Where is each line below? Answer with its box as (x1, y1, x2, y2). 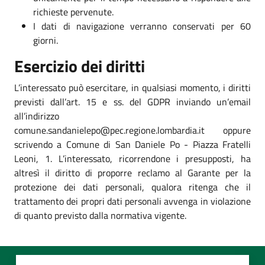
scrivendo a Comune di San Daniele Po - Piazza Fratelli (14, 137, 251, 151)
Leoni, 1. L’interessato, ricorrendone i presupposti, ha (14, 151, 251, 166)
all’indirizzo (14, 108, 59, 123)
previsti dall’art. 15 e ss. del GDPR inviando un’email (14, 94, 251, 109)
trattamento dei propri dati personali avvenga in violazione (14, 193, 251, 208)
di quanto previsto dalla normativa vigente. (14, 208, 186, 222)
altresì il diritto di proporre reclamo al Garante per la (14, 165, 251, 180)
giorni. (33, 33, 58, 47)
